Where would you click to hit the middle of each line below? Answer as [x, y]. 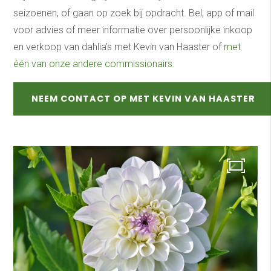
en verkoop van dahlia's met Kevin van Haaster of [119, 47]
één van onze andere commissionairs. [96, 64]
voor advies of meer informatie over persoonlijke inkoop [133, 30]
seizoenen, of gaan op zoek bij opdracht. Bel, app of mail [134, 13]
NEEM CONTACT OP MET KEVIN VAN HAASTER [144, 98]
